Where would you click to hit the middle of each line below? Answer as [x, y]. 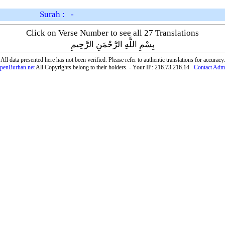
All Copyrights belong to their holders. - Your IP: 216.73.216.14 [114, 67]
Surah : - [57, 14]
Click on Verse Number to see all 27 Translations [113, 33]
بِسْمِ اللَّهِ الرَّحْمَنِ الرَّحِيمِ [113, 44]
